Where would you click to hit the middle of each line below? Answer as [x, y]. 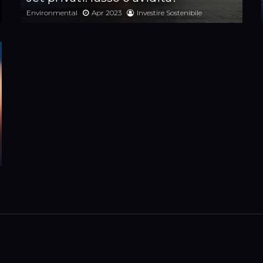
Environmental [52, 12]
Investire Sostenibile [169, 12]
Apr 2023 [107, 12]
